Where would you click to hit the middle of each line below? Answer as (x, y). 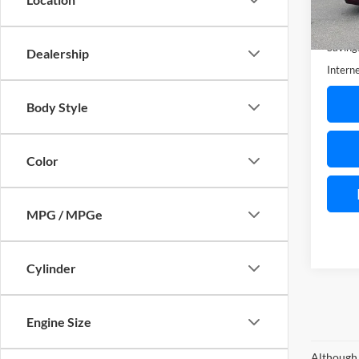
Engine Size (59, 322)
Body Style (57, 107)
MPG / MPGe (65, 214)
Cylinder (51, 268)
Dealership (58, 53)
